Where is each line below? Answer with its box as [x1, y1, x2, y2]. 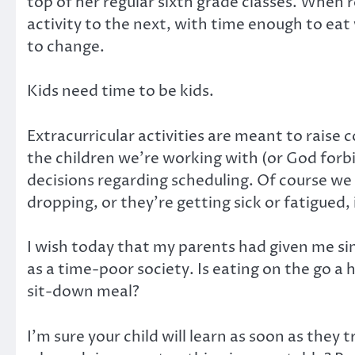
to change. [27, 36, 105, 57]
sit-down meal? [27, 281, 139, 303]
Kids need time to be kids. [27, 81, 214, 102]
